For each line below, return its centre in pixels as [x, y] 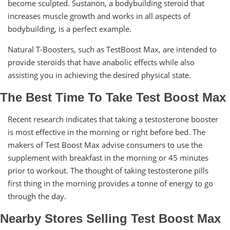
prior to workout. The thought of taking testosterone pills [108, 170]
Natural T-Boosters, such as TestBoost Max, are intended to [112, 49]
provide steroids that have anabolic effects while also [101, 62]
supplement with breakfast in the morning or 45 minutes [108, 157]
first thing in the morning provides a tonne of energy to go [110, 183]
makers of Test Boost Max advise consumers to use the [105, 145]
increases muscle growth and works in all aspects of [99, 16]
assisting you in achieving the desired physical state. [99, 75]
